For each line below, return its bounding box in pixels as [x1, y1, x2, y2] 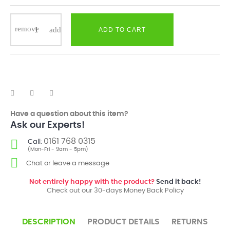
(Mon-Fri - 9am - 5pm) [28, 147, 88, 152]
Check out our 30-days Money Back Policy [46, 187, 184, 194]
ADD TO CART [99, 26, 146, 33]
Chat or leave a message [26, 160, 109, 167]
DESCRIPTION [22, 218, 75, 226]
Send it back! [154, 179, 201, 185]
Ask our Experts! [10, 121, 85, 130]
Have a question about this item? [10, 110, 128, 118]
